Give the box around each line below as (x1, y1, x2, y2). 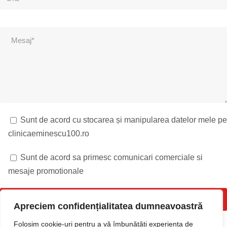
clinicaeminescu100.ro (8, 129, 89, 138)
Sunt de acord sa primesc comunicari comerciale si (20, 153, 203, 162)
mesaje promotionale (8, 167, 84, 176)
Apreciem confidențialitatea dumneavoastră (14, 201, 203, 211)
